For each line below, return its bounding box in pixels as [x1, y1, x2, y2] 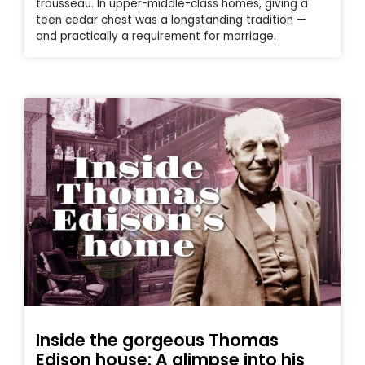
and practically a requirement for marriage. [36, 29, 276, 45]
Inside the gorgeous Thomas [36, 328, 279, 353]
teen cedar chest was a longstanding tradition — [36, 12, 306, 29]
